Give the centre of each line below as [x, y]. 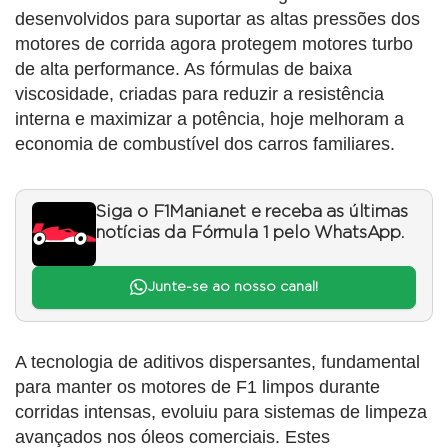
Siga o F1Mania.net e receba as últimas [252, 212]
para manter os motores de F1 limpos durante [197, 386]
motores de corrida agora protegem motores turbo [214, 44]
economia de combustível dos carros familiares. [205, 144]
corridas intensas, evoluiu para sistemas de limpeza [221, 411]
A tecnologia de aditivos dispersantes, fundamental [217, 361]
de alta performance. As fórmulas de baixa [183, 69]
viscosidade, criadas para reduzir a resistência [199, 94]
